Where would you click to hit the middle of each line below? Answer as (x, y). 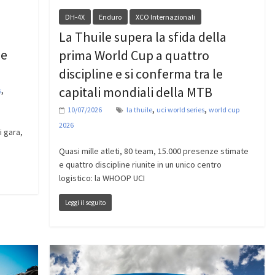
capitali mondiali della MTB (135, 92)
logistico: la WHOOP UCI (102, 178)
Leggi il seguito (85, 202)
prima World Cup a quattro (134, 55)
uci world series (180, 109)
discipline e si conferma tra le (141, 73)
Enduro (110, 17)
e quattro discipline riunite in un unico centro (140, 164)
